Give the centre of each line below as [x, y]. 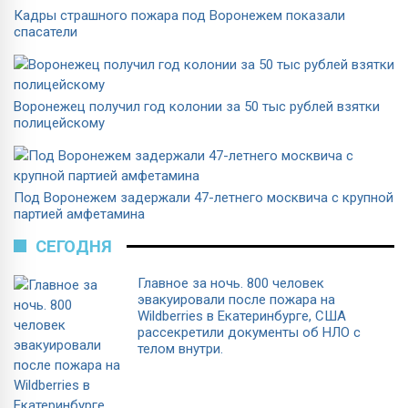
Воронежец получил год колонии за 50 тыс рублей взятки [197, 106]
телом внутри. [180, 348]
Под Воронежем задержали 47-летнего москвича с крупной [204, 197]
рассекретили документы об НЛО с [249, 332]
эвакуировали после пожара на [236, 299]
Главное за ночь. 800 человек [231, 283]
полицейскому [59, 122]
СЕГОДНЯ [74, 246]
